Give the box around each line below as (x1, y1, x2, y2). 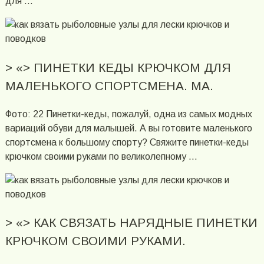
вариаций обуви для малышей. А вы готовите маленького (5, 123, 252, 133)
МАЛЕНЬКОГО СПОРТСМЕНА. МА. (5, 78, 213, 93)
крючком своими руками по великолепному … (5, 151, 197, 161)
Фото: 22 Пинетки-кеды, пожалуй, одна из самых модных (5, 108, 252, 119)
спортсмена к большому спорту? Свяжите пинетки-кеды (5, 137, 249, 147)
